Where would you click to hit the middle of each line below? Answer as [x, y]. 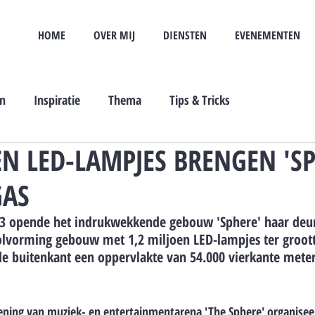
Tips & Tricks [200, 99]
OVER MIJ [114, 35]
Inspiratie [57, 99]
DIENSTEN [185, 35]
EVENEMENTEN [267, 35]
